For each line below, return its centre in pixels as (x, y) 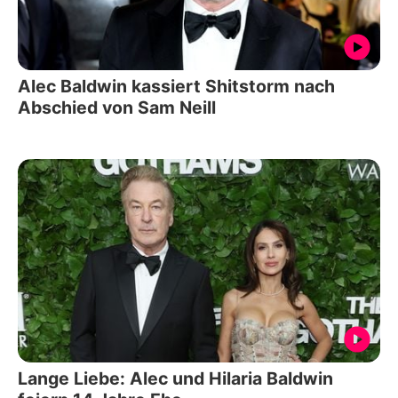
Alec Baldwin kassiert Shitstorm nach (176, 86)
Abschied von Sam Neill (117, 107)
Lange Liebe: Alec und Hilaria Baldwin (175, 379)
